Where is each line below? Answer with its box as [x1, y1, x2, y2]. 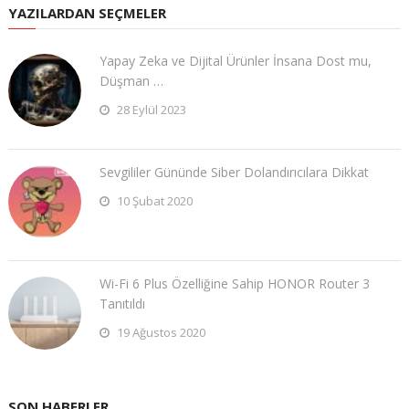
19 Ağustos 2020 [113, 323, 205, 341]
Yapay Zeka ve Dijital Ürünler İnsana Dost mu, [99, 51, 372, 69]
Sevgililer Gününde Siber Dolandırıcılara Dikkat [99, 163, 369, 181]
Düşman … [99, 71, 163, 89]
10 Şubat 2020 [113, 192, 193, 209]
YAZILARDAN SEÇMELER [7, 3, 166, 22]
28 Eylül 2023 [113, 100, 186, 118]
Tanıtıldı [99, 294, 145, 312]
